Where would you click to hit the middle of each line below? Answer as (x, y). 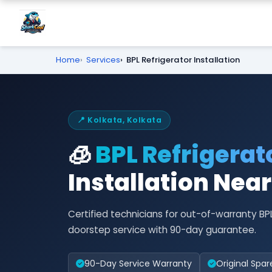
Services (103, 60)
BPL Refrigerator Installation (183, 60)
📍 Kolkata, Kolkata (119, 120)
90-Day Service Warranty (138, 263)
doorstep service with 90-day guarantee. (162, 230)
